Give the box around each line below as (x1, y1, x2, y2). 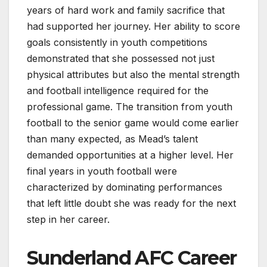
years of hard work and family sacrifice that (27, 4, 225, 17)
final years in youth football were (27, 165, 177, 178)
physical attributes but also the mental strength (27, 69, 240, 81)
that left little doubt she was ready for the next (27, 197, 236, 210)
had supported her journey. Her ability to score (27, 20, 240, 33)
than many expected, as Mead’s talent (27, 133, 198, 145)
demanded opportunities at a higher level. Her (27, 149, 234, 162)
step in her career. (27, 213, 110, 226)
